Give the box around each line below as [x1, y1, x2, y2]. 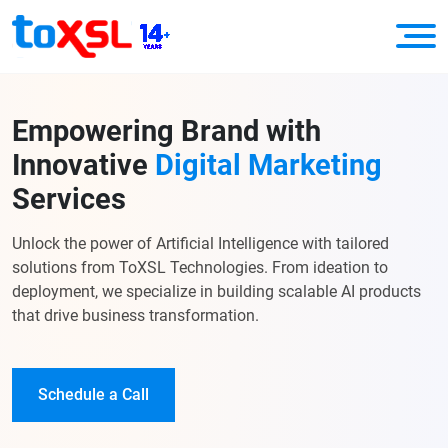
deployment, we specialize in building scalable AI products [12, 281, 421, 301]
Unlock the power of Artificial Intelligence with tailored [12, 233, 389, 253]
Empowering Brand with [12, 113, 321, 148]
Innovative [12, 147, 155, 182]
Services [12, 181, 126, 216]
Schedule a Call [38, 384, 149, 404]
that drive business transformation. [12, 305, 259, 325]
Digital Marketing [155, 147, 382, 182]
